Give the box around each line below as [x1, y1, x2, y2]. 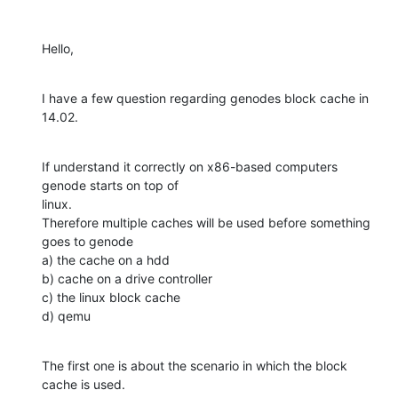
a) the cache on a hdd [42, 251, 170, 267]
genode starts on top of [42, 177, 182, 193]
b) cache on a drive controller [42, 270, 212, 286]
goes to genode [42, 233, 133, 249]
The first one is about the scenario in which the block [42, 357, 347, 373]
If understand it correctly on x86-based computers [42, 158, 338, 174]
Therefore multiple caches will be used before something [42, 214, 370, 230]
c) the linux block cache [42, 289, 180, 305]
